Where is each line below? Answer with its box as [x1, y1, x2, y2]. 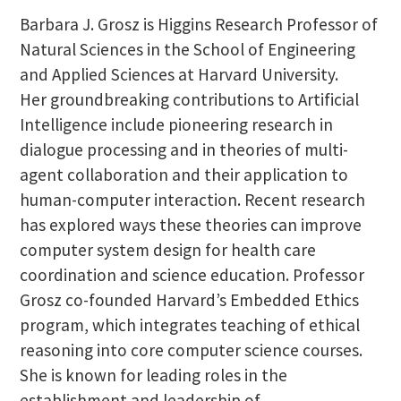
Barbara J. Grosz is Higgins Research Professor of [19, 13, 378, 35]
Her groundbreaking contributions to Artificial [19, 88, 359, 110]
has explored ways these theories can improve [19, 213, 362, 235]
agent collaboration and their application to [19, 163, 348, 185]
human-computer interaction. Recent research [19, 188, 365, 210]
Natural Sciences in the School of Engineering [19, 38, 355, 60]
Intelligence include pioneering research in [19, 113, 333, 135]
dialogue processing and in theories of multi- [19, 138, 348, 160]
